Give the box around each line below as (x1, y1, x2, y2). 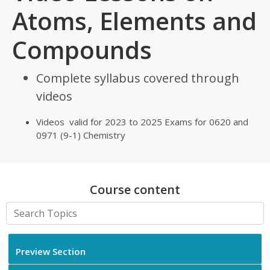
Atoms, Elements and (12, 4, 257, 38)
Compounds (12, 33, 152, 67)
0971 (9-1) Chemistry (36, 129, 125, 142)
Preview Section (16, 245, 86, 258)
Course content (90, 181, 180, 198)
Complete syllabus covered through (36, 70, 242, 87)
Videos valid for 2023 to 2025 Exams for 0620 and (36, 116, 248, 128)
